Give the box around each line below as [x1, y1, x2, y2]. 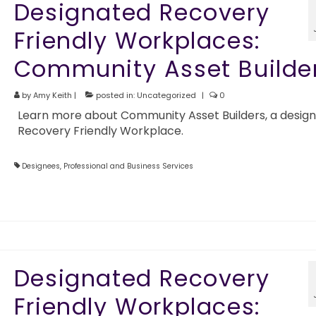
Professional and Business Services [63, 161, 193, 172]
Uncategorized [136, 90, 196, 102]
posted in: [93, 90, 137, 102]
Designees [21, 161, 60, 172]
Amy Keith [32, 90, 72, 102]
